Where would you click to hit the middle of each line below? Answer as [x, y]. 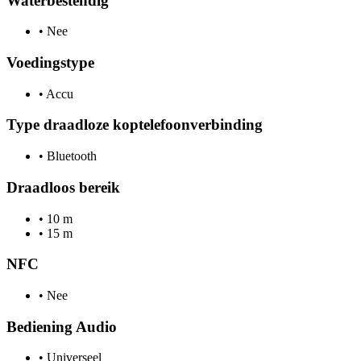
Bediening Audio [62, 326]
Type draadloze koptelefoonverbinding [135, 125]
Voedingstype [50, 62]
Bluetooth [70, 156]
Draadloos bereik [63, 187]
